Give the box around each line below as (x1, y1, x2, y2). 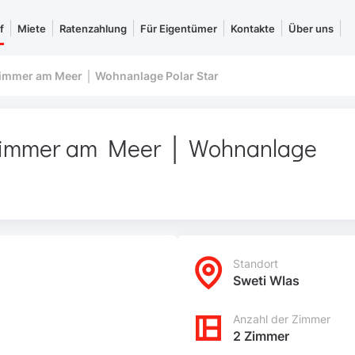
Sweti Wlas (233, 273, 300, 288)
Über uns (288, 21, 334, 35)
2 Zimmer (233, 328, 289, 344)
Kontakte (231, 21, 275, 35)
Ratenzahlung (59, 21, 127, 35)
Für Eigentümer (140, 21, 217, 35)
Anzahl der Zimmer (233, 312, 330, 326)
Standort (233, 257, 278, 270)
